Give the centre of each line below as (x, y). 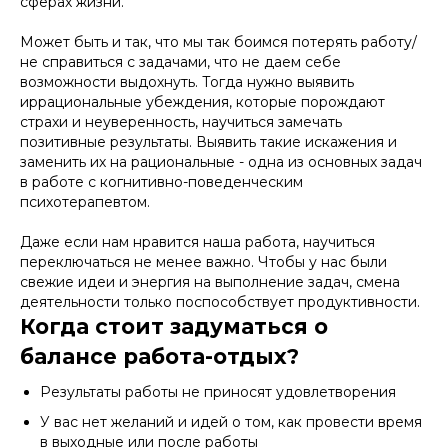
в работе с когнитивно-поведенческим (161, 182)
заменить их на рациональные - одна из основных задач (221, 162)
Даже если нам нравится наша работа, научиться (197, 242)
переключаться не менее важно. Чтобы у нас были (203, 262)
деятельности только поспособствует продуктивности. (220, 302)
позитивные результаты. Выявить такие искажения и (208, 142)
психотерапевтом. (85, 202)
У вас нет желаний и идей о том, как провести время (231, 422)
